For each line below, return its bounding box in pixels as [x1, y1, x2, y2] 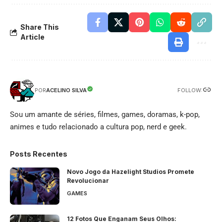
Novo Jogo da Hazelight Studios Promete [67, 168, 194, 176]
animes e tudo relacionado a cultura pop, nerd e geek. [10, 122, 187, 132]
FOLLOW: [177, 86, 202, 94]
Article [20, 33, 45, 42]
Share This [20, 23, 59, 32]
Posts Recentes [10, 150, 67, 159]
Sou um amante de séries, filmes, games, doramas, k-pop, [10, 110, 200, 119]
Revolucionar [67, 177, 109, 185]
